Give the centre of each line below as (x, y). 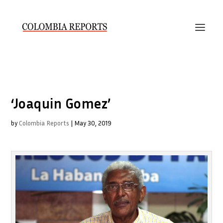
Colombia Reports (44, 123)
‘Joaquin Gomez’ (61, 103)
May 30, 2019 (93, 123)
